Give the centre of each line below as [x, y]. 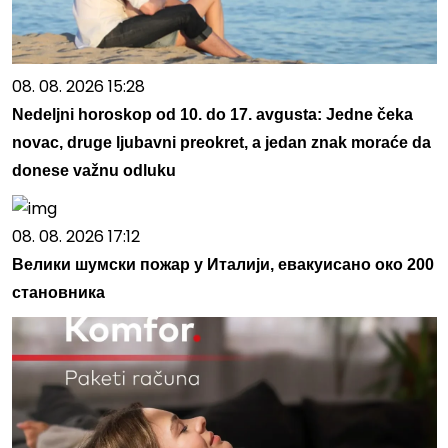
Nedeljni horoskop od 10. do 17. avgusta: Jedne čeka [212, 115]
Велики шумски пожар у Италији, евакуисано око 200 [222, 265]
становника [58, 293]
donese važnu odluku [93, 171]
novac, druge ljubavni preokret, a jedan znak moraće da [221, 143]
